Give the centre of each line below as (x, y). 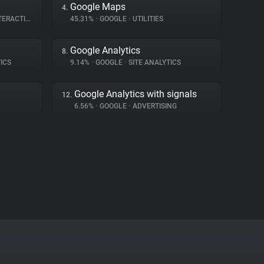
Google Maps (98, 7)
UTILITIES (147, 19)
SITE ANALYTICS (154, 62)
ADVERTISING (154, 106)
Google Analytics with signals (136, 94)
